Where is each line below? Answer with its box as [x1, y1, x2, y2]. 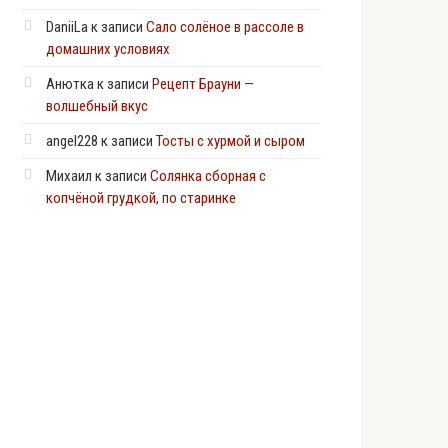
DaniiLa [46, 18, 88, 36]
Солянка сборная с [150, 167, 266, 185]
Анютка [46, 75, 94, 93]
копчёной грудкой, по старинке [46, 189, 236, 207]
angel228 [46, 132, 98, 150]
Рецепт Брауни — [152, 75, 254, 93]
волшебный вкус [46, 97, 148, 115]
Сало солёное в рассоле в [146, 18, 304, 36]
